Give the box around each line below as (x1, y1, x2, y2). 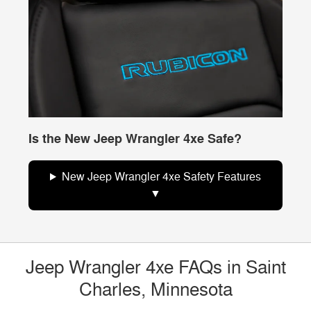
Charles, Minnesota (78, 278, 233, 301)
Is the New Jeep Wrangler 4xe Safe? (28, 130, 242, 147)
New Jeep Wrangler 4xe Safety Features (61, 169, 261, 184)
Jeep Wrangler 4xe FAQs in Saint (25, 255, 286, 279)
